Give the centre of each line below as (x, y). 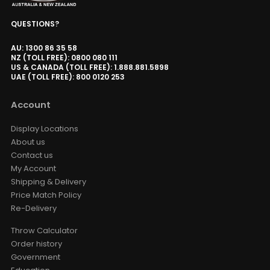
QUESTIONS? (35, 41)
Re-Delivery (33, 225)
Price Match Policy (46, 212)
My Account (33, 186)
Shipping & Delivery (48, 199)
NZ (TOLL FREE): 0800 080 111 (64, 75)
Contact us (32, 172)
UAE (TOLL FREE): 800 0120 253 (67, 94)
